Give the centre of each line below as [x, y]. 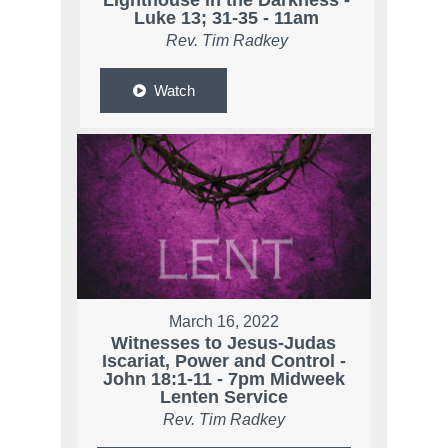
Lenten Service [223, 397]
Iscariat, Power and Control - [223, 361]
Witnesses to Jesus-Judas [224, 343]
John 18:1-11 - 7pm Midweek [223, 379]
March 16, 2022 [223, 322]
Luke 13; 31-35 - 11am [227, 18]
